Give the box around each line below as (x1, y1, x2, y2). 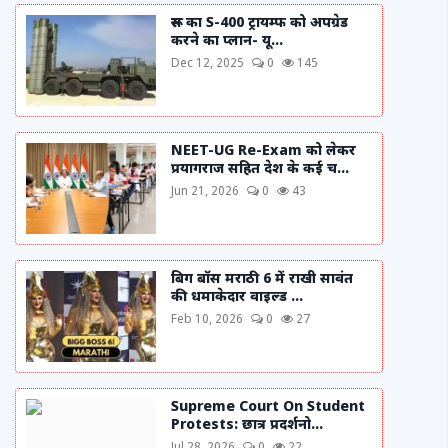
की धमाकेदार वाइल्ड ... (171, 288, 303, 307)
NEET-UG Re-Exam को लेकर (171, 142, 356, 161)
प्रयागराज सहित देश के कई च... (171, 160, 349, 179)
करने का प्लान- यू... (171, 32, 283, 51)
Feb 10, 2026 (171, 312, 243, 328)
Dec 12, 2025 (171, 56, 244, 72)
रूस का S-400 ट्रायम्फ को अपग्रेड (171, 14, 348, 33)
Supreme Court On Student (171, 398, 365, 417)
